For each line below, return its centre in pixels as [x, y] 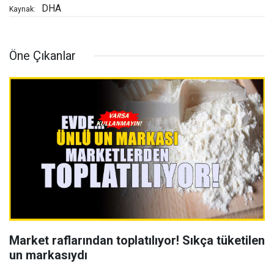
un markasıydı [48, 255]
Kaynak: [22, 9]
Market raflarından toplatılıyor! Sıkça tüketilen [137, 241]
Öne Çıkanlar [43, 56]
